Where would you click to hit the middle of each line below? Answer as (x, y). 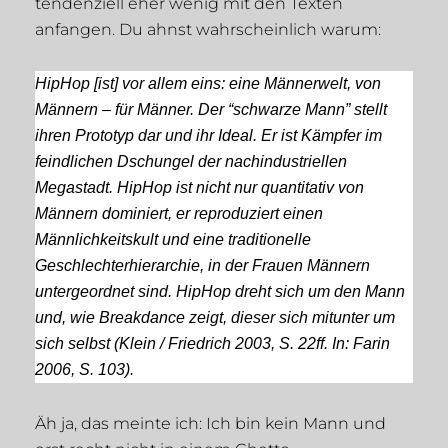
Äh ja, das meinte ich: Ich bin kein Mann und (210, 424)
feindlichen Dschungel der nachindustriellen (191, 162)
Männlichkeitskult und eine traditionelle (173, 240)
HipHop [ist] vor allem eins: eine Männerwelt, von (208, 84)
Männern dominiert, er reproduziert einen (179, 214)
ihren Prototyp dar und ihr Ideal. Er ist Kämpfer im (208, 136)
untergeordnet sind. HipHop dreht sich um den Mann (220, 292)
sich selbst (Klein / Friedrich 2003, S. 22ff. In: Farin (212, 344)
